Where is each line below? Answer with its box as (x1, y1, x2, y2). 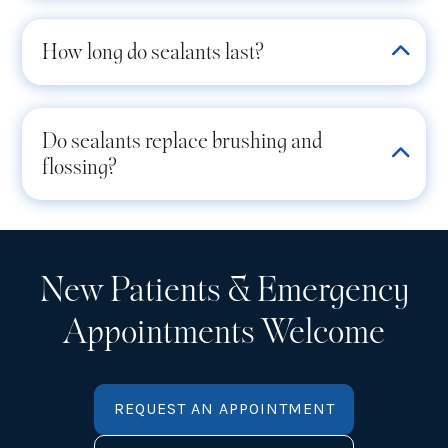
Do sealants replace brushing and (42, 125, 323, 158)
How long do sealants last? (42, 36, 265, 69)
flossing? (42, 151, 118, 184)
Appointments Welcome (63, 307, 385, 359)
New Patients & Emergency (39, 265, 409, 317)
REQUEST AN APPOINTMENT (114, 399, 335, 419)
